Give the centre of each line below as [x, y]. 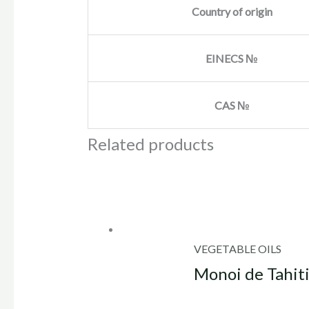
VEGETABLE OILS [238, 248]
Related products [150, 144]
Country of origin [232, 12]
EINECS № [232, 59]
